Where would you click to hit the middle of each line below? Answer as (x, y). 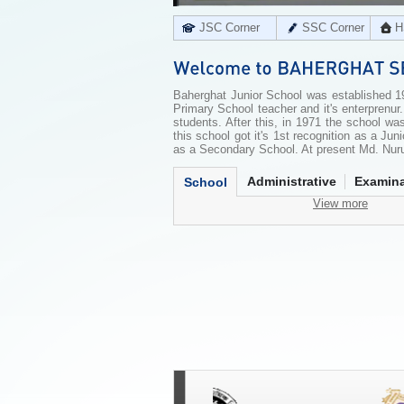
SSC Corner (333, 28)
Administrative (292, 181)
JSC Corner (230, 28)
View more (340, 203)
